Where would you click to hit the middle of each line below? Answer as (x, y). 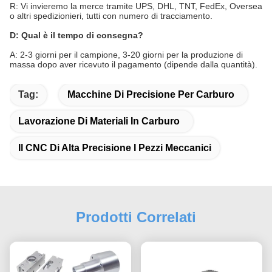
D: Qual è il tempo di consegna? (76, 35)
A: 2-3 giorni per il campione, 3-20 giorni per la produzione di (126, 54)
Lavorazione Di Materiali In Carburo (99, 121)
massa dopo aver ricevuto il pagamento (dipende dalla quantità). (134, 64)
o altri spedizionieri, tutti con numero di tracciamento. (111, 15)
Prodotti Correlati (136, 217)
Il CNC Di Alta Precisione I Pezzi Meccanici (115, 148)
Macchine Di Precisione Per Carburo (151, 94)
